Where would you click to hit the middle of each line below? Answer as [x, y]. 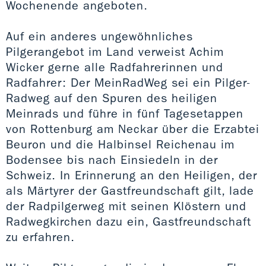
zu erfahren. [40, 237]
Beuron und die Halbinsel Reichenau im [120, 144]
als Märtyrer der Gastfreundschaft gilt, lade [130, 190]
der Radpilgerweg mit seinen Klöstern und [126, 206]
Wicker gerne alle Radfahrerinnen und [115, 67]
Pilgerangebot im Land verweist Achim [115, 51]
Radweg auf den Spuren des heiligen [112, 98]
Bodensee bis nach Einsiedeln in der [112, 159]
